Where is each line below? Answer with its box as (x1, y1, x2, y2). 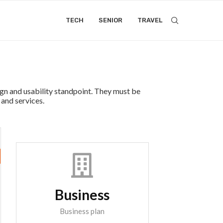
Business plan (60, 207, 105, 216)
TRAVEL (137, 16, 162, 24)
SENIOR (98, 16, 122, 24)
